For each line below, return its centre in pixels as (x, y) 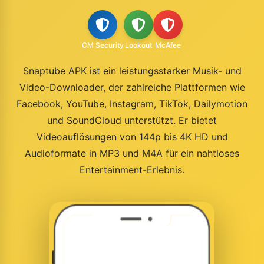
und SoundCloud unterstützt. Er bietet (132, 120)
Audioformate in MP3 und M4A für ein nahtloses (132, 153)
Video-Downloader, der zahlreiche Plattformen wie (132, 87)
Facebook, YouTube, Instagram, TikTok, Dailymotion (132, 104)
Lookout (138, 45)
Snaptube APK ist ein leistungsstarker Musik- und (132, 71)
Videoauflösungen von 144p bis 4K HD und (132, 137)
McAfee (168, 45)
